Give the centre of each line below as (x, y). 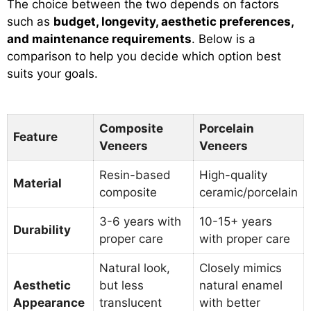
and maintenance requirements (99, 39)
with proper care (245, 239)
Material (37, 184)
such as (30, 21)
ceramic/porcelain (249, 193)
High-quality (233, 175)
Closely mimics (241, 268)
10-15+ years (236, 222)
